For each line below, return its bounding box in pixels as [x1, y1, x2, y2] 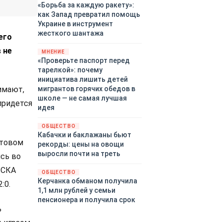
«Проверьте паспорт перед [38, 56, 130, 65]
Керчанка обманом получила [38, 177, 137, 185]
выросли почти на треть [38, 150, 120, 158]
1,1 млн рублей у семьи [38, 186, 115, 195]
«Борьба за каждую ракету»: [38, 1, 134, 9]
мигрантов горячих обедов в [38, 85, 135, 93]
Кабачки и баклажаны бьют [38, 131, 131, 139]
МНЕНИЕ [42, 49, 65, 55]
